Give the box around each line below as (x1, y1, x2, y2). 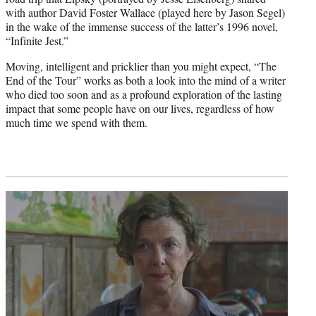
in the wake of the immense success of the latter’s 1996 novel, (6, 18, 278, 34)
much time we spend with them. (6, 114, 147, 130)
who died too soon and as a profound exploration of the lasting (6, 86, 282, 102)
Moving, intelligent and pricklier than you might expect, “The (6, 58, 276, 73)
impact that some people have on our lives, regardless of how (6, 100, 274, 116)
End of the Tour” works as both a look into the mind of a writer (6, 72, 286, 87)
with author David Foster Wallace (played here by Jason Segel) (6, 4, 285, 20)
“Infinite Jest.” (6, 32, 68, 48)
